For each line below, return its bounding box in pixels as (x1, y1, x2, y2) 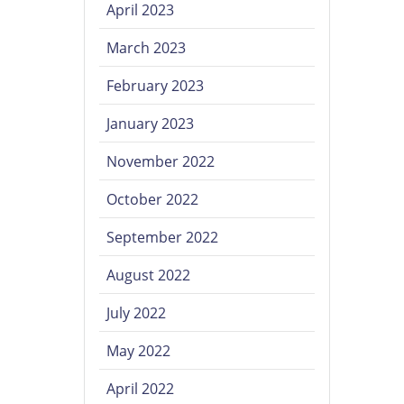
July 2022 (106, 303, 167, 324)
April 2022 (106, 379, 175, 399)
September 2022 (106, 227, 219, 248)
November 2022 (106, 151, 216, 172)
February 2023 (106, 76, 205, 96)
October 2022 (106, 189, 199, 210)
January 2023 (106, 114, 195, 134)
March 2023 (106, 38, 187, 59)
